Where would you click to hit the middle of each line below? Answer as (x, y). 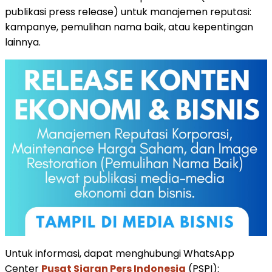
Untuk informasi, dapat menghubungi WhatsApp (120, 253)
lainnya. (23, 42)
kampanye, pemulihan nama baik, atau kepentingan (129, 27)
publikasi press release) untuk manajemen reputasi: (128, 12)
